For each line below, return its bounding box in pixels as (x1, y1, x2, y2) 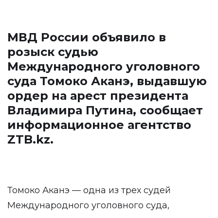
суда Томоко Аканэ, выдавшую (7, 74, 207, 88)
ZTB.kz (7, 132, 50, 146)
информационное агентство (7, 118, 191, 132)
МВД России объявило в (7, 30, 166, 44)
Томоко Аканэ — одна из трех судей (7, 185, 171, 196)
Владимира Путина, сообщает (7, 103, 203, 117)
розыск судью (7, 45, 98, 59)
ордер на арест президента (7, 89, 188, 103)
